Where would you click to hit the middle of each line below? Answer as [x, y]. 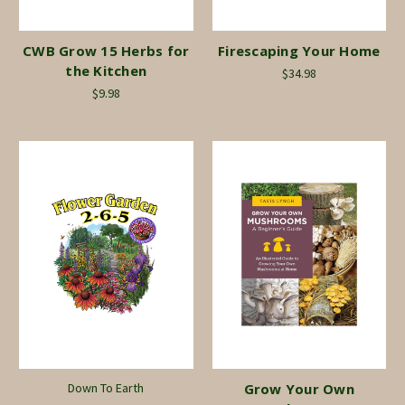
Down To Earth [106, 387]
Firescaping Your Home [299, 50]
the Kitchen [106, 70]
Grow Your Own [299, 388]
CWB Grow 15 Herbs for [106, 50]
